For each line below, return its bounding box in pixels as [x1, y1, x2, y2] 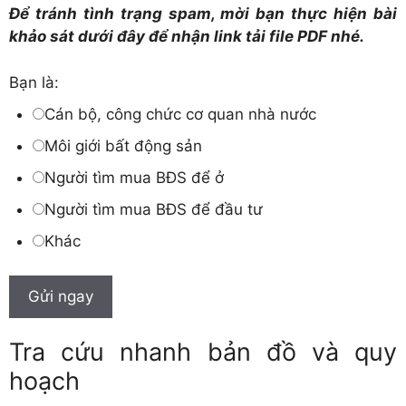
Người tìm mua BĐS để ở [43, 168, 224, 187]
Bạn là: [9, 72, 59, 92]
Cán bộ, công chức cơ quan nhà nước [43, 104, 316, 123]
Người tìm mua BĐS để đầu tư [43, 199, 263, 218]
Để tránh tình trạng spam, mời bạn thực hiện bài [9, 5, 397, 24]
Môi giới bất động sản [43, 136, 202, 155]
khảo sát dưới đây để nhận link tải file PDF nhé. [9, 27, 364, 46]
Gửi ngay [28, 287, 93, 306]
